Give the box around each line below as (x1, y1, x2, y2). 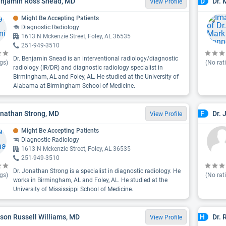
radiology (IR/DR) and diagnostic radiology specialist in (13, 64, 163, 71)
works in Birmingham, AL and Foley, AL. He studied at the (13, 177, 167, 184)
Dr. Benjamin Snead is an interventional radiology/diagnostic (13, 55, 178, 62)
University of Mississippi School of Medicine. (13, 186, 133, 193)
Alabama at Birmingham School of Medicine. (13, 82, 135, 89)
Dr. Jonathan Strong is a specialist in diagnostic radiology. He (13, 167, 181, 175)
